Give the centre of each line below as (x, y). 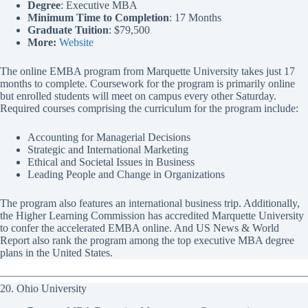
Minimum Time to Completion (98, 18)
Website (76, 43)
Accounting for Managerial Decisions (109, 137)
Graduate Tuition (68, 30)
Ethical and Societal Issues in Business (111, 162)
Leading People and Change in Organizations (126, 175)
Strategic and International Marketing (108, 150)
